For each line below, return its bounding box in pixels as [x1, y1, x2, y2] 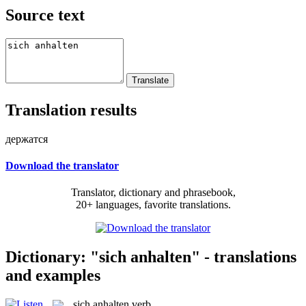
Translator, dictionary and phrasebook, [70, 186, 236, 199]
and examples [5, 266, 100, 284]
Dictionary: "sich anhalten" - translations [5, 247, 296, 266]
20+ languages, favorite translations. [75, 199, 231, 211]
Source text [5, 5, 85, 24]
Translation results [5, 100, 137, 119]
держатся [5, 133, 48, 145]
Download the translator [5, 159, 119, 171]
